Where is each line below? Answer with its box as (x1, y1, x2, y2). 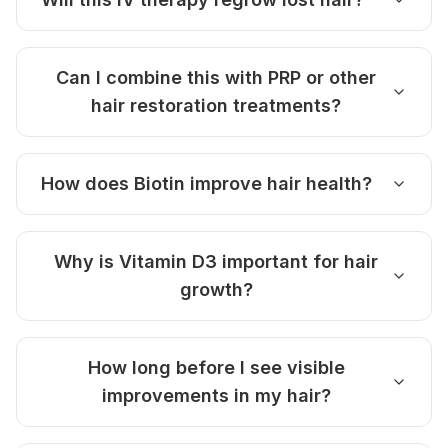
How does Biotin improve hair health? (41, 173, 372, 194)
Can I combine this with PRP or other (56, 67, 376, 88)
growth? (179, 279, 253, 300)
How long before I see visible (87, 357, 345, 378)
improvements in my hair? (101, 385, 331, 406)
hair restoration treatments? (91, 95, 341, 116)
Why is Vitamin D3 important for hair (54, 251, 378, 272)
